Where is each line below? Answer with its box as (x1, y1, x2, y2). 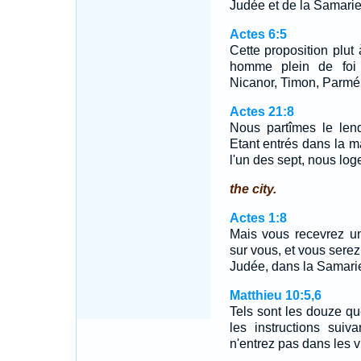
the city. (229, 182, 276, 196)
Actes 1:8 (229, 211, 287, 225)
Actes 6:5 (229, 27, 287, 41)
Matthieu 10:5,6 (229, 288, 322, 302)
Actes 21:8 (229, 105, 294, 118)
